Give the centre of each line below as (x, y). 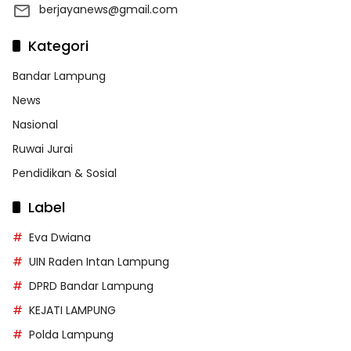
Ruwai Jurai (43, 149)
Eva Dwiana (60, 238)
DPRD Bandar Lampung (91, 286)
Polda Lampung (71, 335)
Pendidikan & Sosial (65, 174)
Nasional (35, 125)
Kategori (58, 46)
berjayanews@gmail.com (109, 10)
